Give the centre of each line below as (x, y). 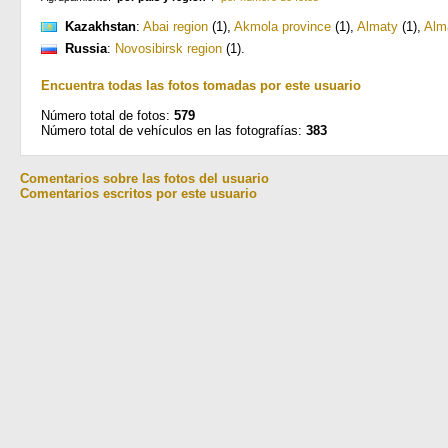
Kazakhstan (100, 26)
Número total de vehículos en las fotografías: (173, 130)
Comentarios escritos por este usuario (138, 193)
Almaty (377, 26)
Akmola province (282, 26)
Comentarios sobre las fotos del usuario (144, 178)
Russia (86, 48)
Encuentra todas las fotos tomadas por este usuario (201, 85)
